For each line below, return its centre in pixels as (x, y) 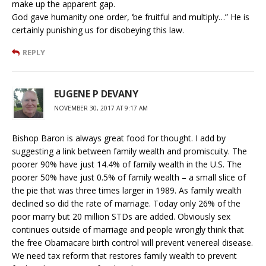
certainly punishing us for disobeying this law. (98, 30)
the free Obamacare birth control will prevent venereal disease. (132, 242)
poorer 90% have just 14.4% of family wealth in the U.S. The (127, 164)
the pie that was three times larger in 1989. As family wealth (127, 190)
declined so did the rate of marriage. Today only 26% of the (126, 203)
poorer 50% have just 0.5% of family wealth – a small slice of (129, 177)
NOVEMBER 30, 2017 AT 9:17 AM (101, 108)
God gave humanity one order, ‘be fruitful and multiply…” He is (131, 17)
